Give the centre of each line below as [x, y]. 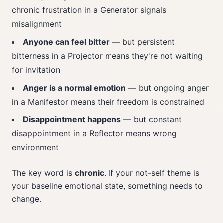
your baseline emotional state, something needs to [107, 186]
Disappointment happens [72, 119]
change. [27, 199]
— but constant [151, 119]
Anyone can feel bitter [66, 42]
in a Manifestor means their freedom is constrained [108, 102]
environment [35, 147]
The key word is [43, 173]
